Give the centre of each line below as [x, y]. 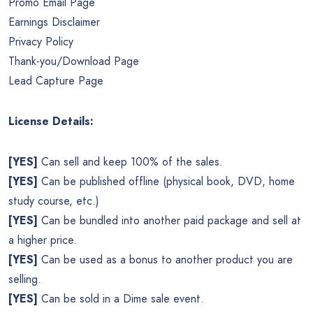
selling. [25, 279]
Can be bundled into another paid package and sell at [169, 221]
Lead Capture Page [56, 81]
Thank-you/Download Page [74, 61]
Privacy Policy [41, 42]
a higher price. [43, 240]
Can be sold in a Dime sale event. [121, 299]
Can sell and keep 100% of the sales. [130, 162]
